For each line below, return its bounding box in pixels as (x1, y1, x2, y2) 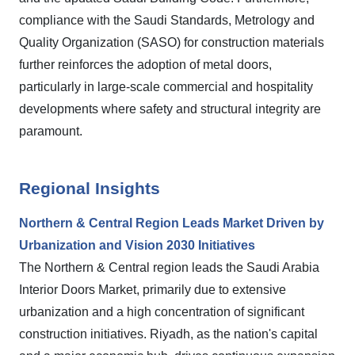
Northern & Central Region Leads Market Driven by (19, 216, 324, 230)
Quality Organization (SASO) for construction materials (19, 36, 324, 49)
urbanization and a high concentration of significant (19, 305, 304, 319)
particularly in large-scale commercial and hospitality (19, 80, 313, 94)
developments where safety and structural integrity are (19, 102, 321, 116)
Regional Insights (19, 179, 160, 198)
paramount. (19, 124, 82, 138)
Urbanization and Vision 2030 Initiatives (19, 239, 255, 252)
